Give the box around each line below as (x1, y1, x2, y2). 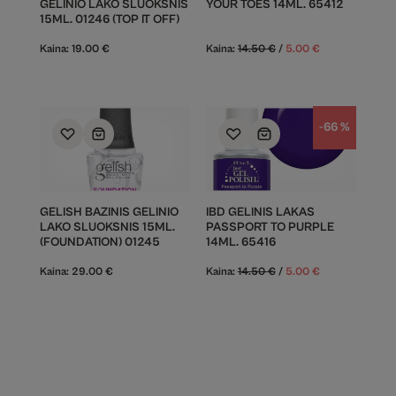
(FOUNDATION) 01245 (39, 234, 160, 249)
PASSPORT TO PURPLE (205, 219, 334, 234)
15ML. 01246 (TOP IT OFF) (39, 11, 179, 27)
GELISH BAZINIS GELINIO (39, 204, 179, 219)
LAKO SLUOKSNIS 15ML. (39, 219, 175, 234)
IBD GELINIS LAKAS (205, 204, 315, 219)
